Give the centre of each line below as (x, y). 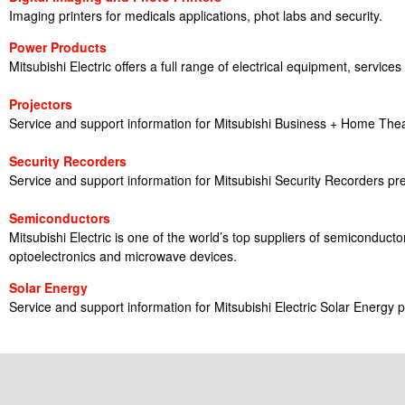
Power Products (58, 47)
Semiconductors (60, 218)
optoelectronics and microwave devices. (123, 256)
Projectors (41, 104)
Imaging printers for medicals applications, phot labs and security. (196, 15)
